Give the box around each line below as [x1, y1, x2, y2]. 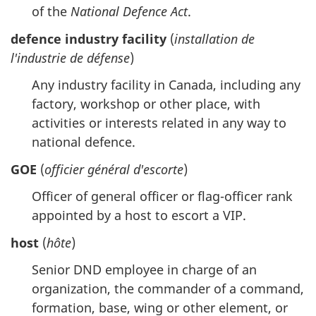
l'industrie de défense [11, 49, 130, 66]
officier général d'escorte [44, 160, 183, 178]
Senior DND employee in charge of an [32, 261, 257, 279]
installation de [174, 30, 255, 47]
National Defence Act [71, 3, 188, 20]
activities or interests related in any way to [32, 114, 286, 132]
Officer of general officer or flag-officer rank [32, 188, 293, 205]
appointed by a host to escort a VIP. [32, 207, 246, 224]
